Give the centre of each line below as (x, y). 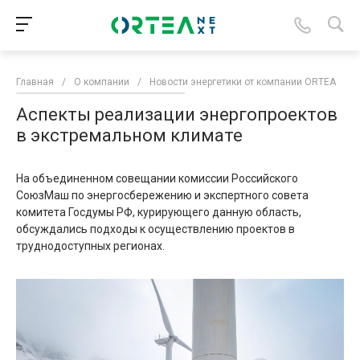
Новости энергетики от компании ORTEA (243, 82)
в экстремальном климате (129, 136)
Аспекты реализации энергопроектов (177, 115)
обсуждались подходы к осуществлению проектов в (155, 229)
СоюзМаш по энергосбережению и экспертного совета (162, 196)
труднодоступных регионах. (90, 246)
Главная (35, 82)
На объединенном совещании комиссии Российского (157, 179)
